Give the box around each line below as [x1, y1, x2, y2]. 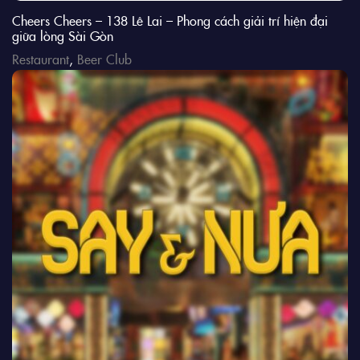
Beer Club [77, 49, 132, 67]
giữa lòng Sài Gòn [12, 26, 113, 44]
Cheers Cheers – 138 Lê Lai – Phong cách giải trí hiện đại [12, 10, 328, 29]
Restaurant [12, 49, 69, 67]
